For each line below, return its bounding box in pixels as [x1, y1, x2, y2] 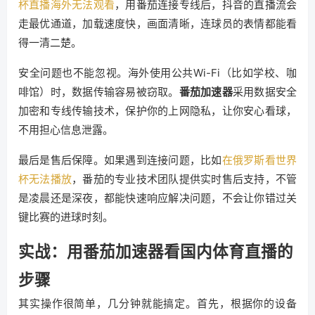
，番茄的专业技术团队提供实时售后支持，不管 [72, 172, 297, 186]
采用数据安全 [232, 85, 297, 98]
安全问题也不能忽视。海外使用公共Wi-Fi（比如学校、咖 [18, 66, 297, 79]
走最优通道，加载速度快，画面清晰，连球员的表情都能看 [18, 17, 297, 30]
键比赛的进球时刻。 [18, 210, 113, 224]
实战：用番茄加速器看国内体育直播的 [18, 242, 293, 261]
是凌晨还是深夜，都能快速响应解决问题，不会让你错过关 [18, 191, 297, 205]
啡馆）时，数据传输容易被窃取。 [18, 85, 179, 98]
